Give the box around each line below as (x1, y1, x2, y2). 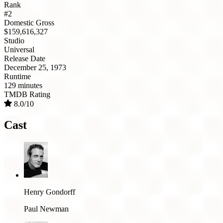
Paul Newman (24, 204, 69, 213)
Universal (4, 45, 34, 54)
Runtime (4, 72, 31, 81)
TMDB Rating (4, 90, 50, 99)
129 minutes (4, 81, 42, 90)
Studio (4, 36, 24, 45)
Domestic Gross (4, 18, 54, 27)
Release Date (4, 54, 45, 63)
